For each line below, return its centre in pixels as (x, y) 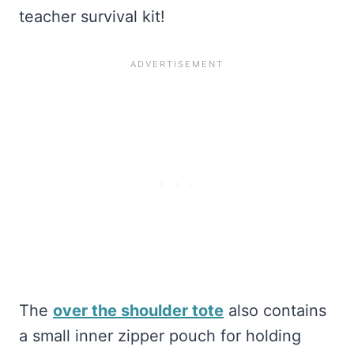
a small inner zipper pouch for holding (160, 336)
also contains (275, 311)
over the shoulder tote (138, 311)
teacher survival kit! (92, 17)
